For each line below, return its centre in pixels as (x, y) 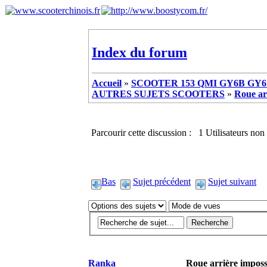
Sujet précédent (162, 181)
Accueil (107, 83)
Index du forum (139, 52)
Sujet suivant (232, 181)
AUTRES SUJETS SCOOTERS (158, 94)
